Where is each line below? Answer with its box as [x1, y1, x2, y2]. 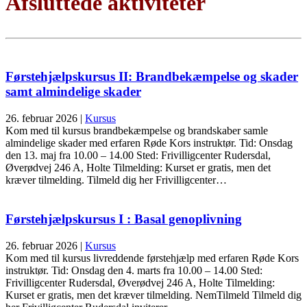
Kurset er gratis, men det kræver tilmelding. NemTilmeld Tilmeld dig [5, 288, 302, 301]
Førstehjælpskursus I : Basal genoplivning [5, 211, 242, 226]
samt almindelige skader [5, 84, 141, 99]
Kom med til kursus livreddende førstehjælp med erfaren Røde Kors [5, 251, 299, 264]
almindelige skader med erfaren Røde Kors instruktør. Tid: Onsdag [5, 137, 293, 149]
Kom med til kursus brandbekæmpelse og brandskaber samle [5, 125, 268, 137]
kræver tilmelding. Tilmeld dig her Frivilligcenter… [5, 174, 227, 186]
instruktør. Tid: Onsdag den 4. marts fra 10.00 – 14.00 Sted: [5, 264, 262, 276]
